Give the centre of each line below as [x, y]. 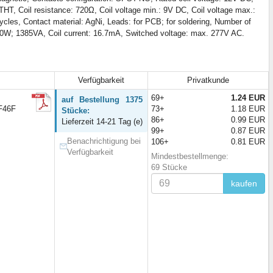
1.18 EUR [248, 109]
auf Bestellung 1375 [102, 100]
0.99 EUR [248, 120]
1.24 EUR [248, 98]
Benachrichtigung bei [104, 141]
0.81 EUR [248, 142]
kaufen [244, 184]
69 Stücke [169, 168]
